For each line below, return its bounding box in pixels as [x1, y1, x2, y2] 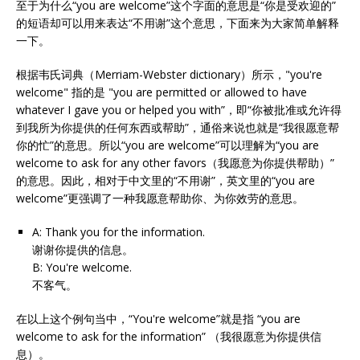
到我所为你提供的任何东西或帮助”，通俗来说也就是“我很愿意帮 [16, 120, 339, 135]
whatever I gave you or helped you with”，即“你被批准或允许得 [16, 102, 342, 117]
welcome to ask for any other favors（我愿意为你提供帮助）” [16, 155, 334, 170]
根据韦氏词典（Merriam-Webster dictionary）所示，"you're [16, 67, 322, 82]
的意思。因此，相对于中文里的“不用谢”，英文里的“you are [16, 173, 315, 188]
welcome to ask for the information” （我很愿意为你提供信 [16, 329, 321, 344]
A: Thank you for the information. [32, 224, 205, 239]
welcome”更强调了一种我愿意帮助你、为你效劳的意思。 [16, 190, 304, 206]
